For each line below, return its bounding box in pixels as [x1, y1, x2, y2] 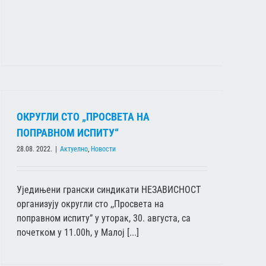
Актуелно [60, 145, 88, 154]
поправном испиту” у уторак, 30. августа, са [17, 213, 191, 224]
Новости [91, 145, 116, 154]
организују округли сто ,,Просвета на [17, 198, 164, 210]
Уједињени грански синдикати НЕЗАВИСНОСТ [17, 184, 201, 196]
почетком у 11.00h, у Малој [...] [17, 227, 139, 239]
